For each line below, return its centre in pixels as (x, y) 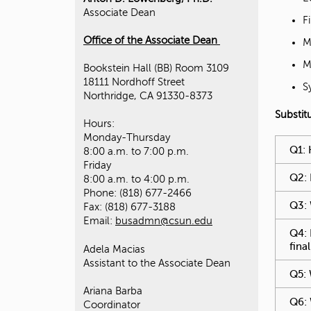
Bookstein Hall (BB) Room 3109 (156, 68)
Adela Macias (114, 249)
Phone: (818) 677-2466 (137, 193)
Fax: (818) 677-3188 (129, 207)
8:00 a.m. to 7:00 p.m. (136, 152)
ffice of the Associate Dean (154, 40)
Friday (97, 166)
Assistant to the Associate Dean (157, 263)
